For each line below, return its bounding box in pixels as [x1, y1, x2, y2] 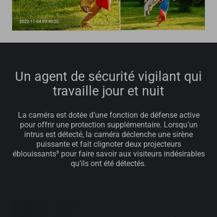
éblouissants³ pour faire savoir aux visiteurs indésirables [12, 149, 205, 159]
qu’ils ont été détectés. [71, 159, 146, 169]
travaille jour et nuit [53, 83, 164, 99]
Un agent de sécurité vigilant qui [15, 69, 202, 85]
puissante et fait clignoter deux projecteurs [36, 139, 181, 149]
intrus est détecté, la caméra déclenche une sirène [24, 130, 193, 139]
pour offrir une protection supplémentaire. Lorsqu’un [19, 120, 198, 130]
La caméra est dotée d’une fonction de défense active [17, 110, 200, 120]
